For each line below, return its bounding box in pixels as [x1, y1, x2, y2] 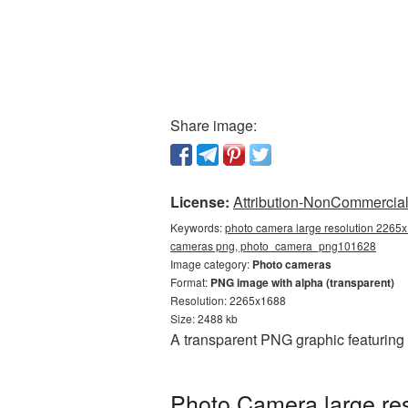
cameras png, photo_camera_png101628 [170, 238, 376, 253]
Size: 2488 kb [170, 311, 238, 326]
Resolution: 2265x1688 [170, 292, 286, 308]
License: [170, 191, 229, 212]
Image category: [170, 256, 252, 271]
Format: [170, 274, 210, 290]
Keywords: [170, 219, 225, 235]
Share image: [170, 115, 257, 136]
